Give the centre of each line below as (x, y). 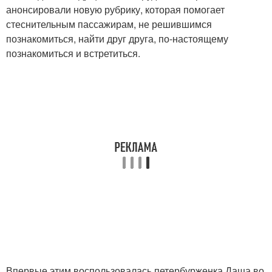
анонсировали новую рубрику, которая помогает (115, 10)
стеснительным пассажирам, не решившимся (109, 24)
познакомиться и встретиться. (73, 53)
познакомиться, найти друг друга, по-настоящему (117, 39)
